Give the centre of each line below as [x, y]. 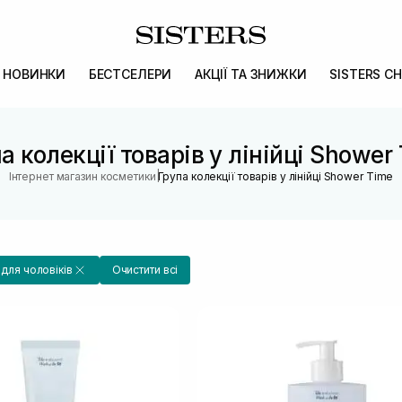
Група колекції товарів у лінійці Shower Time [275, 176]
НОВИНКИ [35, 74]
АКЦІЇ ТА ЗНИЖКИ [250, 74]
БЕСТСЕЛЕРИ [130, 74]
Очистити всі [145, 270]
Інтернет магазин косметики [82, 176]
